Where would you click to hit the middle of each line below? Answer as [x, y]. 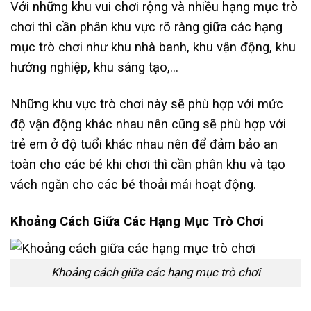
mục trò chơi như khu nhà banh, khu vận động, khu [153, 48]
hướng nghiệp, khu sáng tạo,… [94, 68]
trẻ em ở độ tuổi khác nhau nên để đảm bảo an [144, 145]
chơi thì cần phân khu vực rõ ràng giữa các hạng [146, 27]
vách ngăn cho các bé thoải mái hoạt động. [135, 185]
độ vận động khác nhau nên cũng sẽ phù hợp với [148, 125]
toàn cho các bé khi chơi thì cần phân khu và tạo [148, 165]
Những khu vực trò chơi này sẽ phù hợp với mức [147, 104]
